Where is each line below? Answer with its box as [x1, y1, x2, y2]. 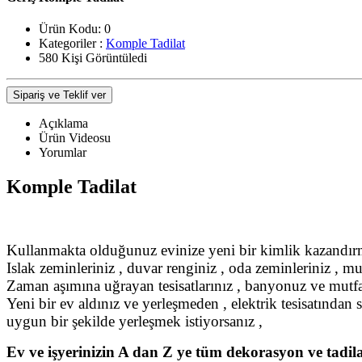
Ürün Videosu [39, 131, 111, 145]
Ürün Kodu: [39, 22, 101, 36]
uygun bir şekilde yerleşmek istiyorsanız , [6, 312, 267, 330]
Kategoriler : [39, 36, 106, 51]
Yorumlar [39, 145, 86, 160]
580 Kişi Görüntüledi [39, 51, 147, 65]
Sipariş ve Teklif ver [13, 89, 106, 102]
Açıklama [39, 116, 88, 131]
